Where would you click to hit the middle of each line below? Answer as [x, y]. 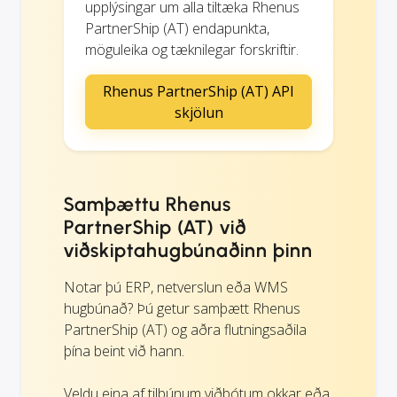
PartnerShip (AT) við [156, 227]
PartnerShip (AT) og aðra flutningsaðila [185, 329]
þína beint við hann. [124, 350]
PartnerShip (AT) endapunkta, [177, 28]
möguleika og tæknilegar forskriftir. [192, 49]
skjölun [198, 112]
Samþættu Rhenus [148, 204]
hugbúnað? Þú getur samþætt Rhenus [182, 308]
